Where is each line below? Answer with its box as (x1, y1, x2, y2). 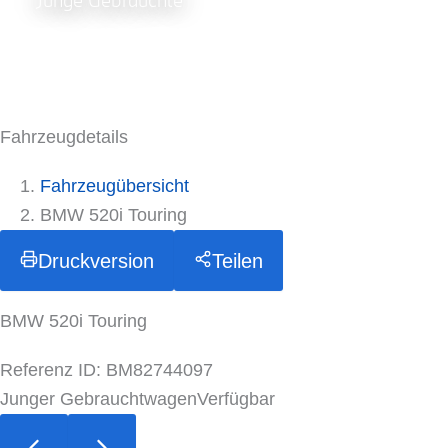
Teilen (212, 250, 263, 272)
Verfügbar (197, 389, 275, 409)
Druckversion (38, 250, 154, 272)
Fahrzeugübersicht (40, 176, 189, 196)
